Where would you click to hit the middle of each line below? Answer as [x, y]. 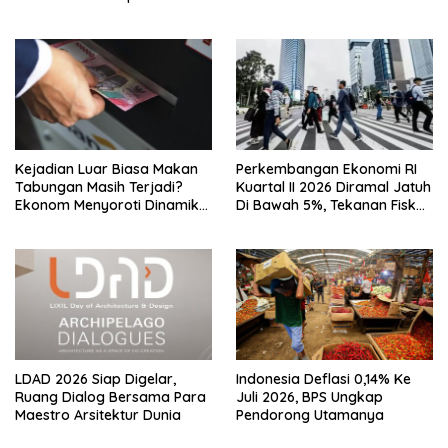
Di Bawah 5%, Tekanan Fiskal [332, 205]
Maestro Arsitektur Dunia [98, 414]
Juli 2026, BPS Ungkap [309, 396]
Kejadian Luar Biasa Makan [106, 169]
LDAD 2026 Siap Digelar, [95, 378]
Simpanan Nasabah [81, 223]
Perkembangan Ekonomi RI [326, 169]
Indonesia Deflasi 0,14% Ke [323, 378]
